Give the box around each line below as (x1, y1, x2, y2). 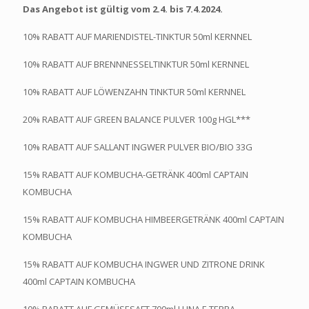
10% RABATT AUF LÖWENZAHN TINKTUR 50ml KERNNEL (23, 86, 246, 99)
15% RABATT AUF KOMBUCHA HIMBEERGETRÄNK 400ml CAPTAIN (23, 213, 284, 226)
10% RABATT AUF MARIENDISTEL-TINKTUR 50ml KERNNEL (23, 30, 252, 43)
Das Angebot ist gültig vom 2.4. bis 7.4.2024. (23, 3, 223, 16)
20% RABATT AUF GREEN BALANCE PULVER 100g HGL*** (23, 113, 250, 126)
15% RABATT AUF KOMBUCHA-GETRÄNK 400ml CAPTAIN (23, 168, 248, 181)
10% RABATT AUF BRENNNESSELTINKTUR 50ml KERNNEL (23, 58, 249, 71)
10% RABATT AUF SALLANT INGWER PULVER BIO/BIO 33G (23, 141, 252, 154)
